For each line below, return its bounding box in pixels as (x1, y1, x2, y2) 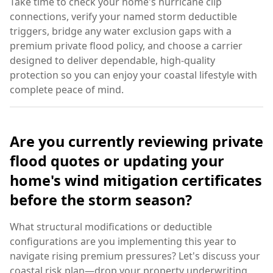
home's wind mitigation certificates (10, 170, 262, 190)
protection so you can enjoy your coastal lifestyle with (10, 68, 257, 82)
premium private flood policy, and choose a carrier (10, 39, 243, 53)
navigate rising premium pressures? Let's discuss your (10, 249, 260, 263)
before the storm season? (10, 190, 192, 210)
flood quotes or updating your (10, 151, 224, 171)
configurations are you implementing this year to (10, 234, 236, 248)
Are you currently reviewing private (10, 131, 263, 151)
